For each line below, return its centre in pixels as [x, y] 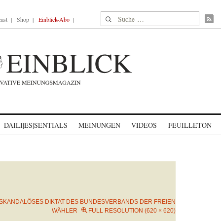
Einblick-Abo [54, 19]
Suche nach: [120, 17]
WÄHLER [65, 211]
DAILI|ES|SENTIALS [36, 125]
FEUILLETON [190, 125]
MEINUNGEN [99, 125]
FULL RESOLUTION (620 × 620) [132, 211]
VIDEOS [144, 125]
